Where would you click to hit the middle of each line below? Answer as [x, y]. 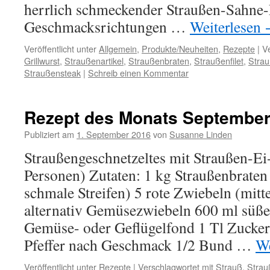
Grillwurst [42, 61]
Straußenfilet [219, 61]
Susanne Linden [201, 134]
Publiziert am [49, 134]
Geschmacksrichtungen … [107, 27]
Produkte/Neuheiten [180, 49]
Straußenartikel [94, 61]
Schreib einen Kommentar [138, 73]
